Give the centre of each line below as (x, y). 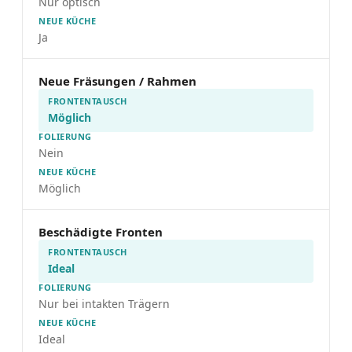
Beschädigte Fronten (101, 232)
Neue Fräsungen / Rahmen (117, 81)
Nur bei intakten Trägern (104, 304)
